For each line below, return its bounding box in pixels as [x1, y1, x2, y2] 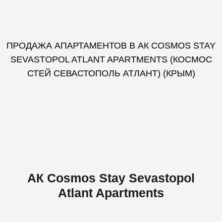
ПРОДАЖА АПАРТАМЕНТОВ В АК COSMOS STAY [6, 41, 216, 51]
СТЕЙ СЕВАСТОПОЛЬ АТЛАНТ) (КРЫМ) [27, 68, 195, 78]
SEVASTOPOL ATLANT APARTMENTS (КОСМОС [10, 55, 212, 64]
